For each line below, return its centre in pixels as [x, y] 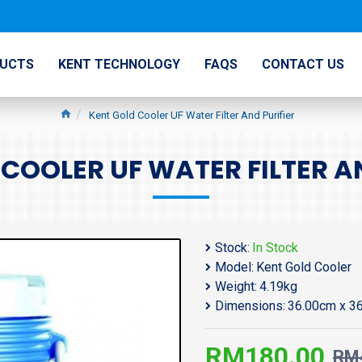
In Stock [275, 248]
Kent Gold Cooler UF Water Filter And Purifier [192, 115]
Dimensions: [250, 306]
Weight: [236, 286]
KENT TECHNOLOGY [119, 64]
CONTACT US [303, 64]
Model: [234, 267]
